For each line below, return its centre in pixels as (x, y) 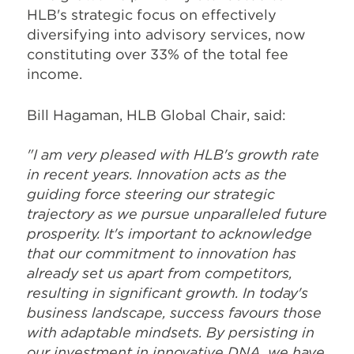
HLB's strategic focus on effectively (152, 15)
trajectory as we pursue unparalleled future (177, 214)
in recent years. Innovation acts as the (157, 174)
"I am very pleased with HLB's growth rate (173, 154)
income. (55, 74)
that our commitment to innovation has (162, 253)
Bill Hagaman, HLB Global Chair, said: (156, 115)
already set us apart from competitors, (160, 273)
